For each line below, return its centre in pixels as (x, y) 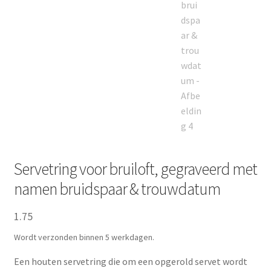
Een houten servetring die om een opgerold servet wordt (130, 261)
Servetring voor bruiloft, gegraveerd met (135, 168)
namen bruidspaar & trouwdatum (117, 188)
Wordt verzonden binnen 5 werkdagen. (84, 237)
